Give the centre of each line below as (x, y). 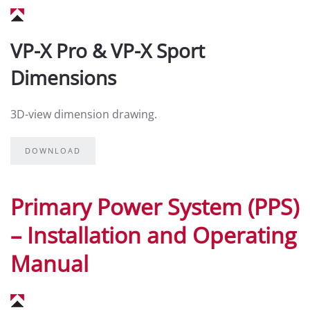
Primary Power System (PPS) (155, 207)
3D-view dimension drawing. (84, 114)
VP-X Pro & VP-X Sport (108, 51)
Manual (49, 263)
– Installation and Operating (153, 235)
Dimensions (63, 77)
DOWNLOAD (53, 151)
